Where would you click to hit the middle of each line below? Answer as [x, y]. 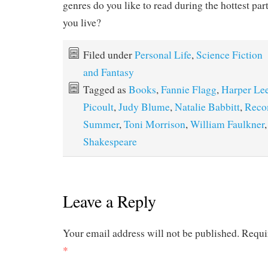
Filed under [109, 55]
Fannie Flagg [189, 90]
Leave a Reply [109, 201]
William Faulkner [227, 124]
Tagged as [106, 90]
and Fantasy [109, 72]
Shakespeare [110, 142]
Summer [101, 124]
